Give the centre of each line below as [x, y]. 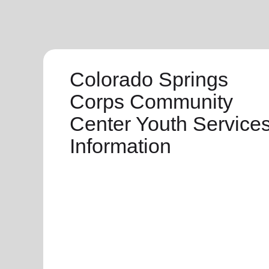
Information [120, 146]
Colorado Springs [149, 79]
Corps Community [151, 101]
